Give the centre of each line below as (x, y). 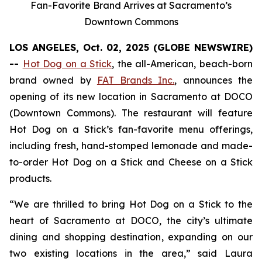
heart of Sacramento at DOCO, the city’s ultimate (131, 220)
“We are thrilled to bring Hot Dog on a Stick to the (131, 204)
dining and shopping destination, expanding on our (131, 237)
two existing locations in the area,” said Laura (131, 253)
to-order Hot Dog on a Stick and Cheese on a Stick (131, 162)
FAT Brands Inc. (136, 80)
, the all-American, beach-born (182, 64)
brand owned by (53, 80)
